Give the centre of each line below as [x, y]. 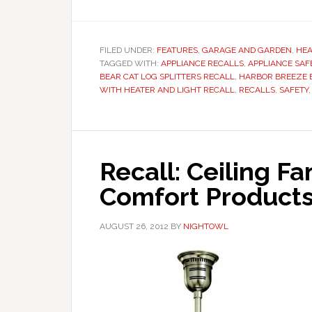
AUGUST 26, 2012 [134, 226]
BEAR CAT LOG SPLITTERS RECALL [167, 77]
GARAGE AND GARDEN [247, 50]
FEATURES [177, 50]
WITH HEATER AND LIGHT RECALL [167, 90]
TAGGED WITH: [130, 63]
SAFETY [294, 90]
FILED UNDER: [128, 50]
